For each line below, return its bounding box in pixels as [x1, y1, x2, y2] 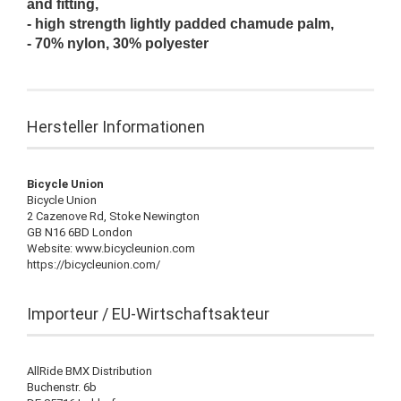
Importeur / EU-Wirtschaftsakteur [27, 303, 269, 323]
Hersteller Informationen [27, 116, 205, 136]
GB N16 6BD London [27, 225, 132, 239]
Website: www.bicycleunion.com [27, 241, 195, 255]
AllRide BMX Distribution [27, 363, 152, 378]
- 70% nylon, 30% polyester [27, 35, 209, 51]
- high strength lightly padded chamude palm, [27, 15, 334, 31]
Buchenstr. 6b [27, 380, 97, 394]
